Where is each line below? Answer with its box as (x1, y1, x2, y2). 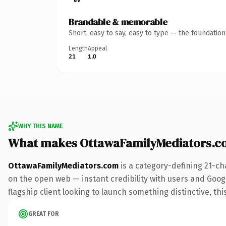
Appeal (88, 44, 107, 52)
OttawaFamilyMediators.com (8, 160, 119, 171)
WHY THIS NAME (18, 122, 63, 130)
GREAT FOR (28, 210, 59, 217)
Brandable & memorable (69, 15, 167, 28)
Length (69, 44, 88, 52)
